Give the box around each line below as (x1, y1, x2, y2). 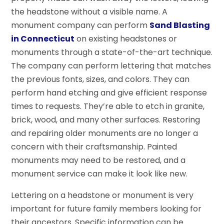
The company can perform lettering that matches (11, 59, 211, 71)
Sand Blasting (149, 19, 210, 31)
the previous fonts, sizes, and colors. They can (11, 73, 190, 85)
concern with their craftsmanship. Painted (11, 140, 177, 152)
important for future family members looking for (11, 202, 202, 214)
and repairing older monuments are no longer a (11, 127, 198, 139)
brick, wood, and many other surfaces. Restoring (11, 113, 200, 125)
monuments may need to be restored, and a (11, 154, 186, 166)
